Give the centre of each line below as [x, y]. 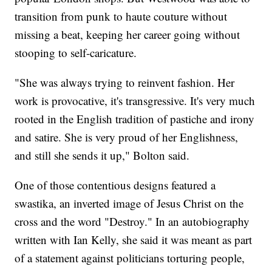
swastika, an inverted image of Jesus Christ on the [129, 203]
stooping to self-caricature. [76, 52]
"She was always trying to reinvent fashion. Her [125, 82]
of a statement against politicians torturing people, [130, 257]
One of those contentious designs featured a [115, 185]
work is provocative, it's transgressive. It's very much [135, 100]
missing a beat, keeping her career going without [127, 34]
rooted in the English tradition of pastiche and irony [135, 118]
